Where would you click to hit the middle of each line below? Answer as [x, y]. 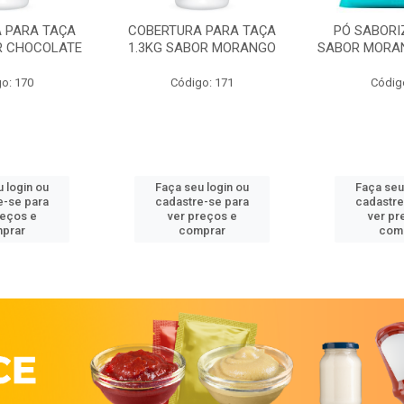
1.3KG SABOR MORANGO [202, 48]
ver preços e [202, 216]
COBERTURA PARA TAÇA [202, 31]
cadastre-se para [202, 202]
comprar [202, 231]
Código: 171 [202, 83]
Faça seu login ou [202, 188]
